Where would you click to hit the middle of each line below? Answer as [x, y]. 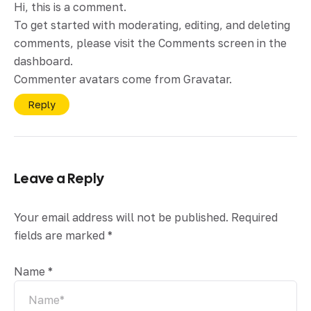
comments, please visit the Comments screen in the [150, 43]
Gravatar [206, 79]
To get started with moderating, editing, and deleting [152, 25]
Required [254, 217]
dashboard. [43, 61]
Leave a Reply [59, 178]
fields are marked [61, 235]
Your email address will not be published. [121, 217]
